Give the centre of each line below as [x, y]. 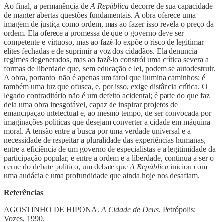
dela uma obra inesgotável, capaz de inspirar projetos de [91, 104]
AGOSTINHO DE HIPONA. [53, 209]
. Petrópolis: [177, 209]
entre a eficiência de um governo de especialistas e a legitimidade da [110, 149]
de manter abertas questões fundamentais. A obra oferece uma [100, 15]
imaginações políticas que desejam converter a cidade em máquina [107, 122]
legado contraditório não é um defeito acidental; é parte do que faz [107, 95]
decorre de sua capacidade [171, 6]
